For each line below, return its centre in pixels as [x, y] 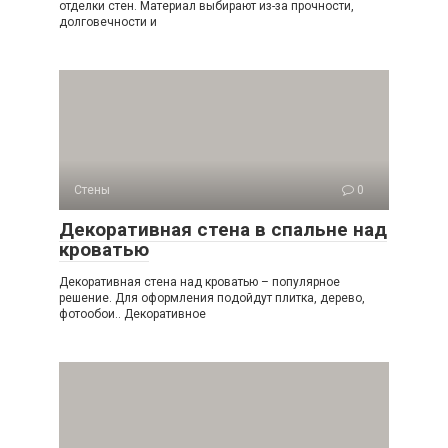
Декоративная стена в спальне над [223, 229]
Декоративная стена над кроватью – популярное [199, 282]
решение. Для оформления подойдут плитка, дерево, [212, 298]
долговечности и [108, 22]
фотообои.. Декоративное [132, 314]
